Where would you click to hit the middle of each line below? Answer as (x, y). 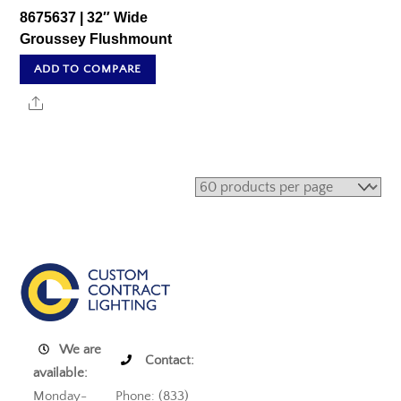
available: (61, 373)
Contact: (168, 361)
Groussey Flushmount (96, 39)
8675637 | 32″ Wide (84, 18)
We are (81, 350)
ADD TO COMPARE (88, 68)
